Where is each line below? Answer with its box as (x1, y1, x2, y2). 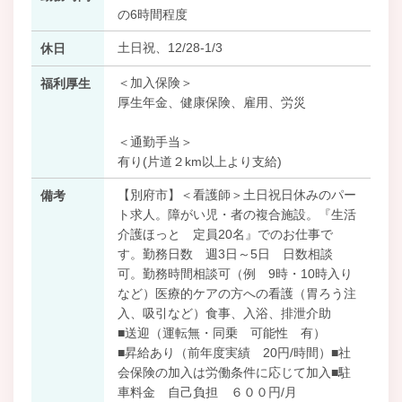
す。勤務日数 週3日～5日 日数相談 (117, 246, 333, 261)
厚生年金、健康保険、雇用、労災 (117, 94, 306, 109)
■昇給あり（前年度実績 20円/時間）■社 (117, 345, 351, 360)
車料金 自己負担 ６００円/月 (117, 384, 297, 399)
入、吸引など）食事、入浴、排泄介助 (117, 305, 331, 320)
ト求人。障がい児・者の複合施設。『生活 (117, 206, 356, 222)
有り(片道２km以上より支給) (117, 153, 282, 169)
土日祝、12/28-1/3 (117, 39, 223, 55)
